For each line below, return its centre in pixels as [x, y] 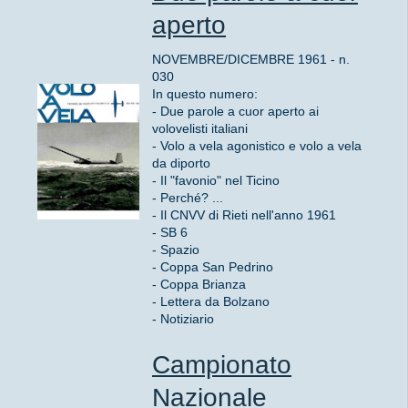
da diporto [181, 163]
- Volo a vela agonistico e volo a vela [257, 145]
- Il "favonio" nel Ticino [216, 180]
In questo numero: [205, 93]
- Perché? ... [188, 197]
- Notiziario [183, 318]
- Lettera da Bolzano [211, 301]
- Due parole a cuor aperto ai [235, 111]
